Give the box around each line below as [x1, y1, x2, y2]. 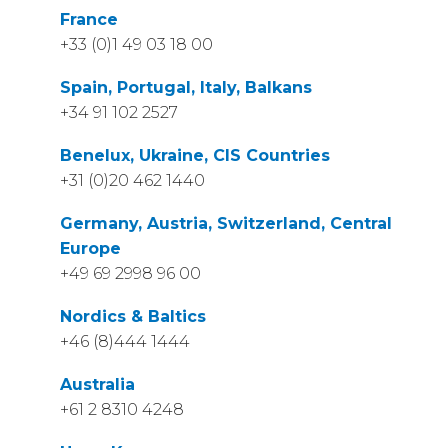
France [60, 10, 118, 30]
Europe [60, 239, 121, 259]
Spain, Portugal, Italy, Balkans [60, 78, 312, 98]
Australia [60, 375, 135, 395]
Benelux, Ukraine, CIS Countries [60, 146, 330, 166]
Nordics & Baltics [60, 307, 206, 327]
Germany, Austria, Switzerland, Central [60, 214, 392, 234]
